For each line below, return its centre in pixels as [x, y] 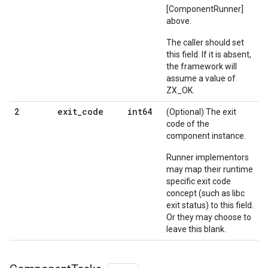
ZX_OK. [180, 91]
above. [179, 21]
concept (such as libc [205, 194]
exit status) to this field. [210, 205]
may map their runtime [210, 170]
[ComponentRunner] [205, 9]
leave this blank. [196, 229]
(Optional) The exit [201, 112]
